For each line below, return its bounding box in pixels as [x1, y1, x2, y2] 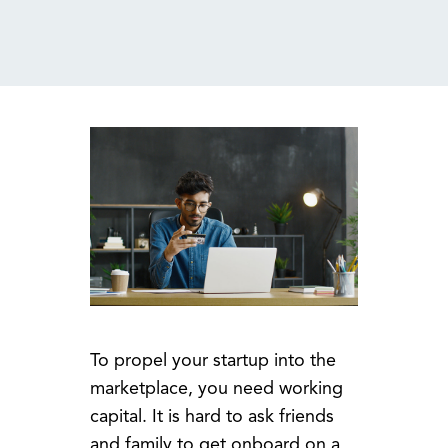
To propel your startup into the [89, 349, 336, 372]
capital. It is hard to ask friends [89, 405, 334, 428]
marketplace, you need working [89, 377, 343, 400]
